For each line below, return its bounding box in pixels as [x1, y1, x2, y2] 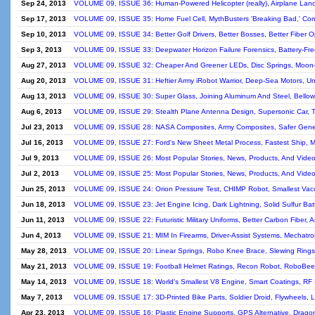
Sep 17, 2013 [21, 15, 66, 22]
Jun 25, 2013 [21, 185, 65, 193]
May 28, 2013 [21, 247, 67, 255]
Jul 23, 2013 [21, 123, 63, 131]
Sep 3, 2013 [21, 46, 62, 53]
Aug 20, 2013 [21, 77, 66, 84]
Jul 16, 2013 [21, 139, 63, 146]
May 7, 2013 [21, 293, 63, 301]
